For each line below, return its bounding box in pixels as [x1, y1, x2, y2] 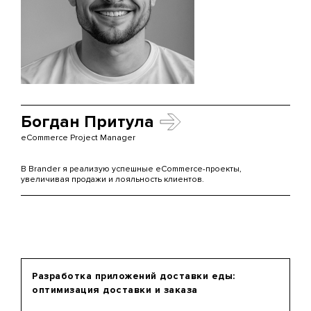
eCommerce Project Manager [21, 132, 135, 143]
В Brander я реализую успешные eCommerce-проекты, [21, 163, 242, 174]
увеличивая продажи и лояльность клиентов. [21, 174, 204, 185]
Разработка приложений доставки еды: [32, 269, 235, 282]
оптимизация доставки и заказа [32, 283, 198, 296]
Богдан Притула [21, 111, 154, 132]
